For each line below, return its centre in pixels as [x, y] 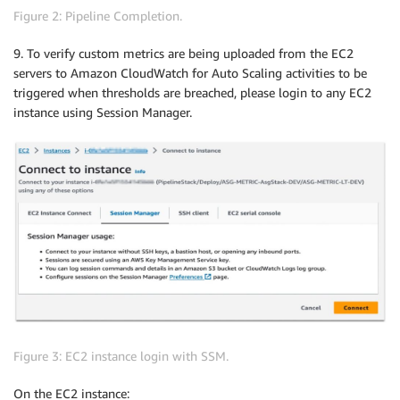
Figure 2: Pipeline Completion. [98, 16]
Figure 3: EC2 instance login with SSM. [121, 355]
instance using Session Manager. [103, 112]
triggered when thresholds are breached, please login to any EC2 [192, 93]
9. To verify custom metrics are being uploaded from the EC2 [183, 54]
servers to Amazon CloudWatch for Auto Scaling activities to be [190, 73]
